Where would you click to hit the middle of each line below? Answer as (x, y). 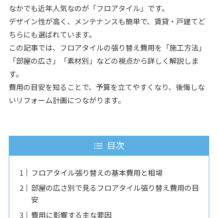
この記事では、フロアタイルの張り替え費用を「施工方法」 (107, 48)
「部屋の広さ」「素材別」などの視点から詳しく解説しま (103, 61)
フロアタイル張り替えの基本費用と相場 (97, 172)
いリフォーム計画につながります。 (67, 100)
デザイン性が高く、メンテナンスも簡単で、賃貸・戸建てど (107, 21)
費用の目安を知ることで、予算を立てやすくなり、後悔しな (107, 87)
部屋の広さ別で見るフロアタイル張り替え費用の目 (115, 188)
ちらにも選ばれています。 (52, 35)
